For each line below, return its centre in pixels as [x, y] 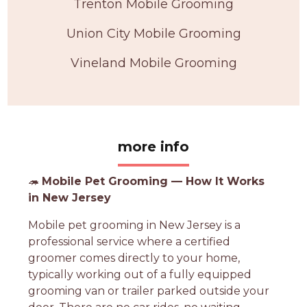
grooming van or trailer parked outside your [149, 291]
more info [153, 146]
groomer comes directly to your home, [134, 258]
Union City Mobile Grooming [153, 33]
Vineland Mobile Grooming [153, 63]
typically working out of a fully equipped [140, 274]
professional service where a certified [130, 241]
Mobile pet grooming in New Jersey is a [135, 225]
